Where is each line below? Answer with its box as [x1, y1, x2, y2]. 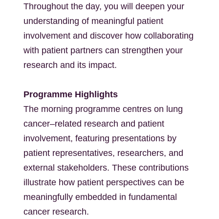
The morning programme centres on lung [23, 104, 183, 114]
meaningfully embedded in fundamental [23, 192, 177, 202]
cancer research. [23, 207, 89, 217]
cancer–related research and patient [23, 119, 164, 129]
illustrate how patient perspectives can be [23, 177, 184, 187]
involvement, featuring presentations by [23, 133, 176, 143]
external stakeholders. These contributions [23, 163, 189, 173]
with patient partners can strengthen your [23, 45, 183, 55]
